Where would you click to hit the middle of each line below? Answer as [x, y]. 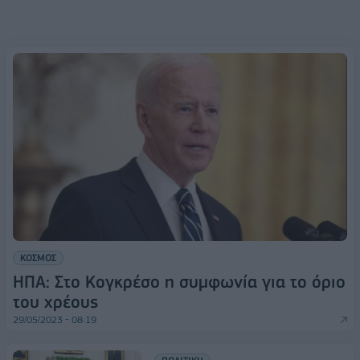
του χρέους [55, 301]
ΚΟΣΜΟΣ [38, 257]
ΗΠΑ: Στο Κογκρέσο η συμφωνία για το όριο [179, 281]
